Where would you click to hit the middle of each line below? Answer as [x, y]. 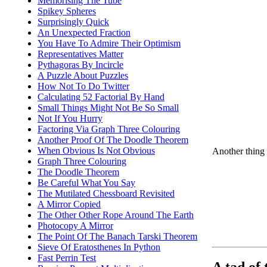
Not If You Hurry [70, 118]
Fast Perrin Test [67, 258]
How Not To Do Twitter [83, 86]
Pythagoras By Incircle [80, 65]
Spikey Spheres [67, 11]
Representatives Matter [80, 54]
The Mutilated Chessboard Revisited [106, 193]
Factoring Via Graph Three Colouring [109, 129]
